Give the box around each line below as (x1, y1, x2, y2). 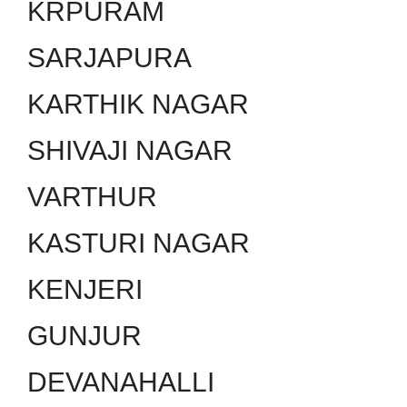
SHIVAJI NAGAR (27, 134, 233, 165)
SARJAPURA (27, 42, 192, 73)
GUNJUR (27, 320, 142, 351)
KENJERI (27, 273, 143, 304)
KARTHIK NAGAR (27, 88, 249, 119)
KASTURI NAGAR (27, 227, 250, 258)
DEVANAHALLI (27, 366, 214, 397)
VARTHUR (27, 181, 157, 212)
